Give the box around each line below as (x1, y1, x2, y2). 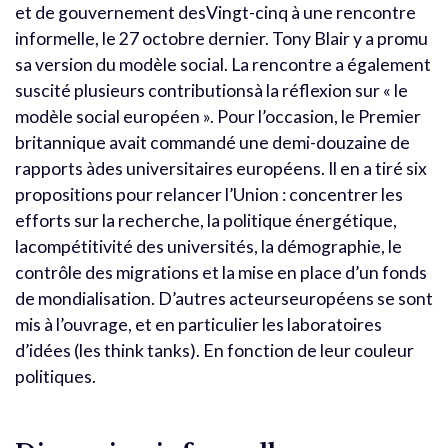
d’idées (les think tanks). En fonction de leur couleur (15, 339, 414, 361)
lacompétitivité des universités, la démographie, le (15, 235, 402, 257)
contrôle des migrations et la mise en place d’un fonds (15, 261, 427, 283)
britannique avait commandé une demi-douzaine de (15, 131, 410, 153)
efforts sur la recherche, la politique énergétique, (15, 209, 397, 231)
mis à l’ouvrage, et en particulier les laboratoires (15, 313, 382, 335)
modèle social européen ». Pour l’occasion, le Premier (15, 105, 421, 127)
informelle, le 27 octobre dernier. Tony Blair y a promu (15, 27, 428, 49)
